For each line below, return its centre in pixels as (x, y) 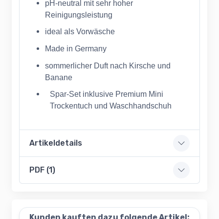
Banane (59, 77)
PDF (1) (42, 170)
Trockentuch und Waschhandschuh (111, 106)
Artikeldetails (56, 143)
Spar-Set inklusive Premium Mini (107, 94)
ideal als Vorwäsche (80, 32)
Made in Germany (76, 49)
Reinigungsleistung (79, 15)
